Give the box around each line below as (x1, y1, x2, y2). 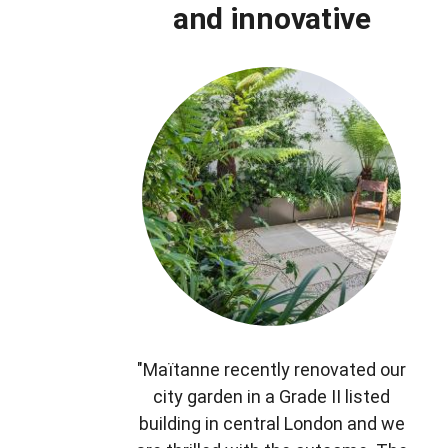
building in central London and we (138, 413, 405, 435)
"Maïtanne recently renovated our (137, 359, 407, 381)
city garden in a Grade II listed (153, 386, 391, 408)
